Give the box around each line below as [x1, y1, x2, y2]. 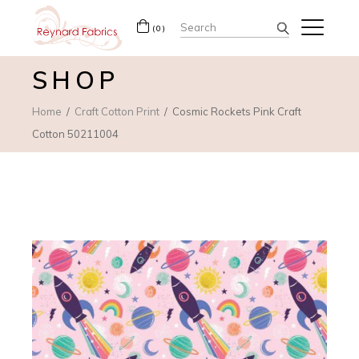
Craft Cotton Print [75, 104, 160, 118]
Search [179, 15, 226, 34]
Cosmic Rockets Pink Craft [172, 104, 302, 118]
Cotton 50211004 [32, 127, 119, 140]
